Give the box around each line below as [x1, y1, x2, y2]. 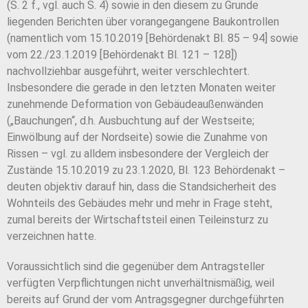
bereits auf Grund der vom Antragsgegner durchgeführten [7, 293, 284, 307]
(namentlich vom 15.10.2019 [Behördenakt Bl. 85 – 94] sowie [7, 32, 298, 45]
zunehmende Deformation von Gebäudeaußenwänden [7, 98, 263, 111]
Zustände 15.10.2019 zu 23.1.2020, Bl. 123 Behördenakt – [7, 164, 285, 177]
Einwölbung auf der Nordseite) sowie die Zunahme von [7, 131, 267, 144]
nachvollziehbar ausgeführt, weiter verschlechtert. [7, 65, 250, 78]
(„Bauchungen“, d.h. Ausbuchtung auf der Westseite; [7, 114, 254, 128]
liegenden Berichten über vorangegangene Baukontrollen [7, 15, 279, 29]
